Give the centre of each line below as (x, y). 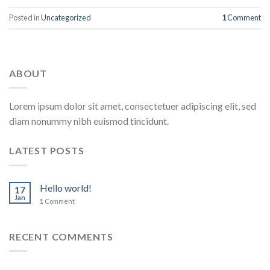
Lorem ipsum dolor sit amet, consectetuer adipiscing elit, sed (133, 106)
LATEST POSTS (47, 151)
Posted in (25, 17)
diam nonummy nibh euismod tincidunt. (89, 121)
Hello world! (66, 187)
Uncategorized (66, 17)
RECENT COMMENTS (61, 236)
